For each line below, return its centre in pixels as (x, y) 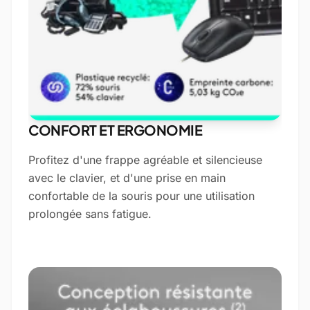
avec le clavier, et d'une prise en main (127, 178)
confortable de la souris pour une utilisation (142, 196)
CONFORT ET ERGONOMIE (115, 130)
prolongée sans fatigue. (90, 214)
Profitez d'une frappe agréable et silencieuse (145, 160)
